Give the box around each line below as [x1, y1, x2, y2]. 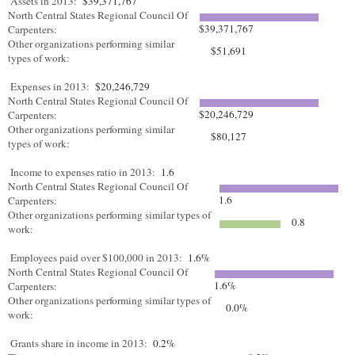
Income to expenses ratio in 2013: [10, 165, 155, 179]
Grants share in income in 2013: [10, 336, 147, 350]
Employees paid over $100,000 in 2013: [10, 250, 182, 265]
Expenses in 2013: [10, 79, 90, 94]
